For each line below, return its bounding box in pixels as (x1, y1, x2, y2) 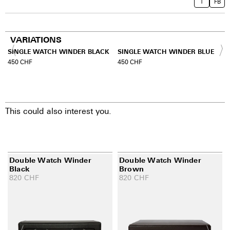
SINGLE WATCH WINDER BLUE (118, 47, 214, 55)
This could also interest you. (5, 106, 111, 116)
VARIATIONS (10, 35, 62, 45)
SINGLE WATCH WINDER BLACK (8, 47, 109, 55)
